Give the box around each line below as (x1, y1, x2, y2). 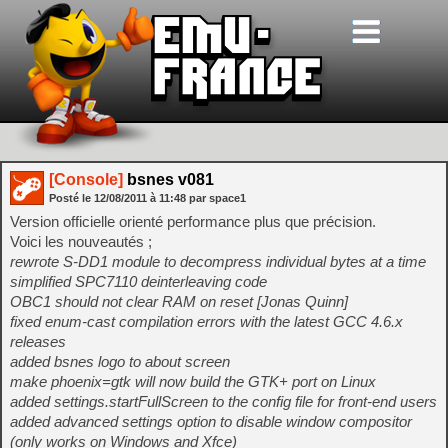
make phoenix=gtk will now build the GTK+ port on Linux (10, 373, 376, 390)
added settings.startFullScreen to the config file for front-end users (10, 393, 437, 410)
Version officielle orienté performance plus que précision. (10, 213, 376, 230)
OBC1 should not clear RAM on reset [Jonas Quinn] (10, 293, 348, 310)
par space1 (189, 192, 246, 204)
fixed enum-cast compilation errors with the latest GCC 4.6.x (10, 313, 403, 330)
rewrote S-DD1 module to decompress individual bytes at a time (10, 253, 426, 270)
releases (10, 333, 66, 350)
